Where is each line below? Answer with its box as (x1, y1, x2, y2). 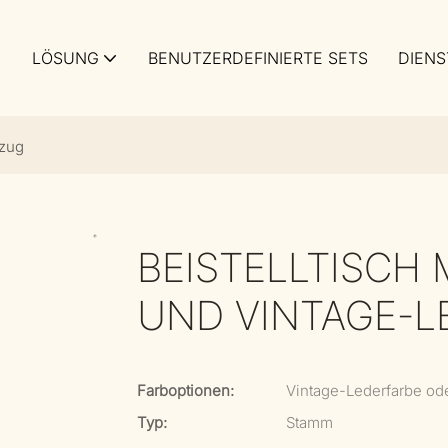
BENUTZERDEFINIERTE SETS (148, 48, 368, 68)
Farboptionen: (137, 381, 234, 400)
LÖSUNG (32, 48, 99, 68)
